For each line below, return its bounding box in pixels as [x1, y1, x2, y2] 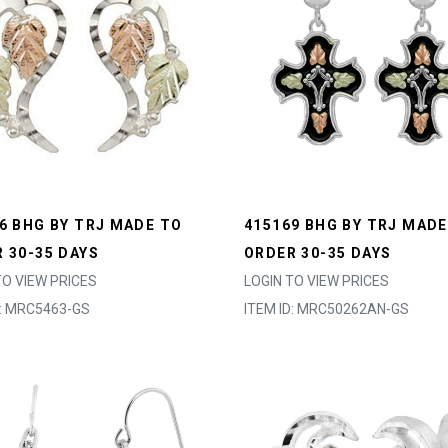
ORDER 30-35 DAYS [244, 245, 392, 261]
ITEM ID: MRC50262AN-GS [244, 301, 409, 317]
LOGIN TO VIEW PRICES [244, 273, 389, 289]
